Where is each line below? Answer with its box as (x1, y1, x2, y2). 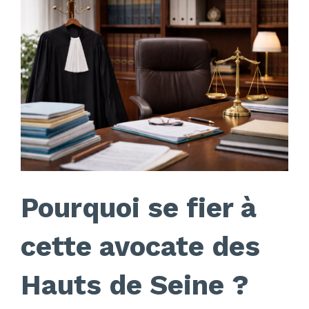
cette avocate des (20, 230, 260, 263)
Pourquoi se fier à (20, 192, 257, 225)
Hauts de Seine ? (20, 269, 249, 302)
